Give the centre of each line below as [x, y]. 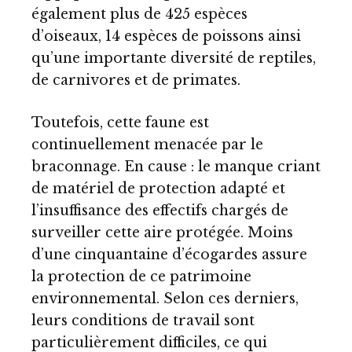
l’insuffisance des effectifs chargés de [160, 210]
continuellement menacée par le [147, 144]
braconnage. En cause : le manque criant [176, 166]
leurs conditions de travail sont [143, 320]
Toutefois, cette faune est [120, 122]
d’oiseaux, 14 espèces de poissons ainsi [166, 37]
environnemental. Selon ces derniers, [165, 298]
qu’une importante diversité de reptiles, [174, 59]
